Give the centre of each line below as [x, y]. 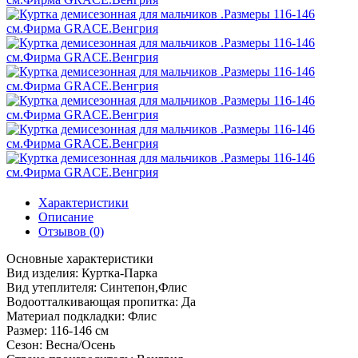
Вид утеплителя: [53, 288]
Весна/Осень [80, 345]
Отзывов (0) [71, 232]
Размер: [28, 331]
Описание [66, 217]
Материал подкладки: [67, 316]
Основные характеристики [80, 259]
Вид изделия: [44, 273]
